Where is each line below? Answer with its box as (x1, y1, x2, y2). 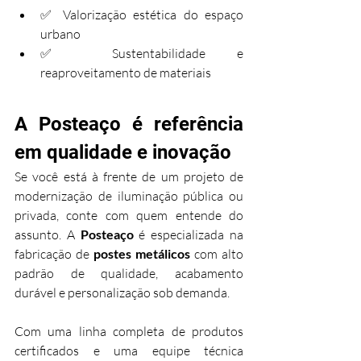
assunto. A (15, 226, 81, 243)
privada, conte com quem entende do (15, 207, 243, 224)
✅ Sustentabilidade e (40, 45, 243, 62)
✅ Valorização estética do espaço (40, 6, 243, 23)
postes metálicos (93, 246, 190, 262)
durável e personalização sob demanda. (15, 284, 230, 301)
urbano (40, 26, 81, 43)
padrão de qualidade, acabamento (15, 265, 243, 282)
